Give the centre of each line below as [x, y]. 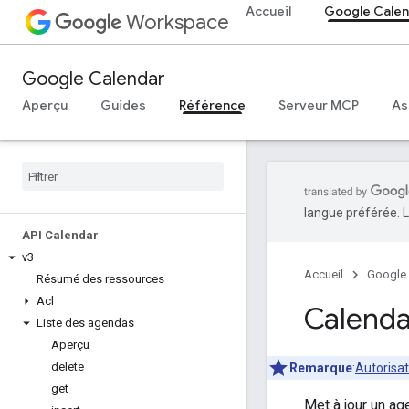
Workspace [178, 22]
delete [68, 367]
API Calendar [60, 235]
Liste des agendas [85, 323]
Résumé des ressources [100, 279]
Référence [212, 105]
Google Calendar [94, 79]
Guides [123, 105]
